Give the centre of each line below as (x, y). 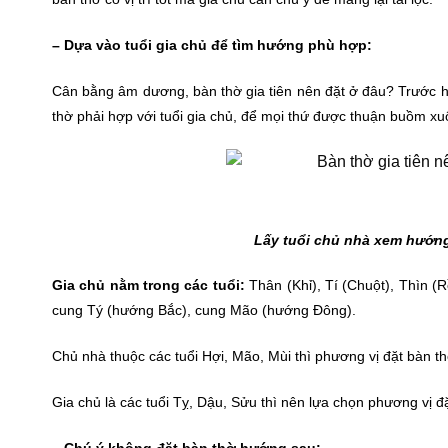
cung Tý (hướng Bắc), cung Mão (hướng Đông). (204, 310)
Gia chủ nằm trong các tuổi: (151, 285)
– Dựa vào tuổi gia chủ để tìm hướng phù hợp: (212, 45)
